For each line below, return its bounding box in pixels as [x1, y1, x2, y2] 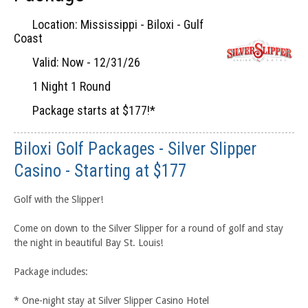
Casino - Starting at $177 [14, 160, 186, 181]
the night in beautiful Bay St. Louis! [14, 236, 163, 248]
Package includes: [14, 265, 88, 277]
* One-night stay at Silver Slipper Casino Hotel [14, 294, 209, 306]
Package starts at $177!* [29, 102, 155, 118]
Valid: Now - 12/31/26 [29, 54, 140, 69]
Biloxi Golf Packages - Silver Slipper [14, 138, 256, 159]
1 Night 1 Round [29, 78, 111, 93]
